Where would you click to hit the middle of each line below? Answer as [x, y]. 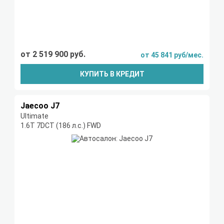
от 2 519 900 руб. [53, 54]
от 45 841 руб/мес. [172, 55]
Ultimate [34, 116]
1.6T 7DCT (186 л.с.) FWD [61, 126]
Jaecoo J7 [40, 106]
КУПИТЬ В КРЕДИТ [112, 74]
